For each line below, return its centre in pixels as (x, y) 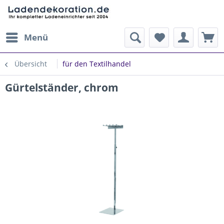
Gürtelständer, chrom (62, 87)
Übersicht (31, 64)
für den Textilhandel (97, 64)
